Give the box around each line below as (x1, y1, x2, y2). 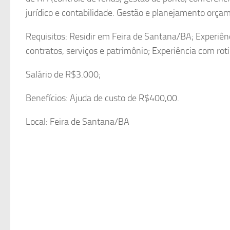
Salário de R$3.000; (26, 68, 101, 80)
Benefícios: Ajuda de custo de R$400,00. (26, 92, 179, 104)
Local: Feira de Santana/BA (26, 116, 129, 127)
